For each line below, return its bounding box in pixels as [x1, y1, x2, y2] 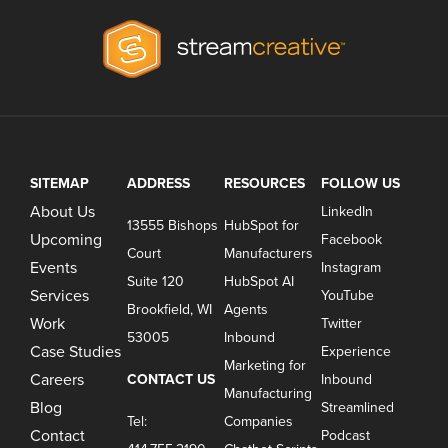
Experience [320, 343, 391, 361]
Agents [223, 301, 268, 319]
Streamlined [320, 399, 394, 417]
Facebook [320, 231, 382, 249]
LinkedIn [320, 203, 373, 221]
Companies [223, 413, 297, 431]
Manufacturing [223, 385, 312, 403]
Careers [30, 370, 85, 391]
